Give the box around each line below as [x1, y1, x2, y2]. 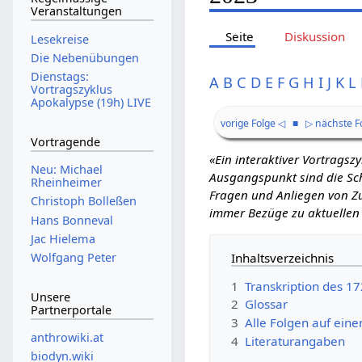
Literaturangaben [245, 332, 346, 349]
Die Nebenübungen [30, 49, 139, 65]
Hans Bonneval [30, 212, 113, 228]
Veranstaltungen [30, 3, 122, 19]
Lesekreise [30, 31, 89, 47]
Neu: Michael [30, 162, 103, 178]
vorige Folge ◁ [221, 116, 286, 131]
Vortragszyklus [30, 82, 112, 98]
